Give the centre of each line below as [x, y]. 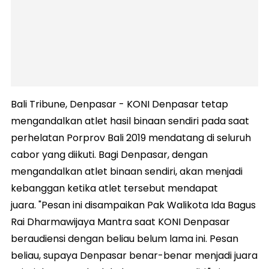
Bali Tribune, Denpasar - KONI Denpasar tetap [119, 104]
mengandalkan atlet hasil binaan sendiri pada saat [130, 121]
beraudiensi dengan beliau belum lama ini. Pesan [125, 239]
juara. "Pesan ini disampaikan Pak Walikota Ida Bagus [133, 205]
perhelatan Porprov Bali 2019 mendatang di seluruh [131, 138]
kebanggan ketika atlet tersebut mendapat [114, 189]
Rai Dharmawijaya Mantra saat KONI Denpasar [120, 222]
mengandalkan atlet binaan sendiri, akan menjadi [127, 172]
